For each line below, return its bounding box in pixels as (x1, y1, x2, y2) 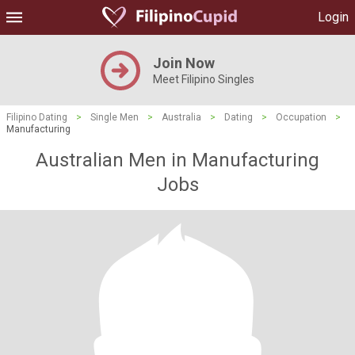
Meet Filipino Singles (153, 73, 254, 86)
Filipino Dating (6, 112, 67, 123)
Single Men (90, 112, 139, 123)
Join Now (153, 55, 215, 71)
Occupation (276, 112, 326, 123)
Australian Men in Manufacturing (36, 149, 319, 171)
